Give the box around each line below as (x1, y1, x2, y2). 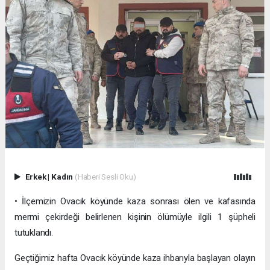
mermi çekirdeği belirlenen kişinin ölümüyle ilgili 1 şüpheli (14, 212, 256, 223)
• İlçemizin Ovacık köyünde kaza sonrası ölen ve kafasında (14, 196, 256, 207)
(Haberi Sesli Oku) (74, 171, 136, 181)
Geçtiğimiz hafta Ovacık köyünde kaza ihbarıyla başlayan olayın (14, 253, 256, 264)
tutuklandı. (14, 227, 53, 239)
